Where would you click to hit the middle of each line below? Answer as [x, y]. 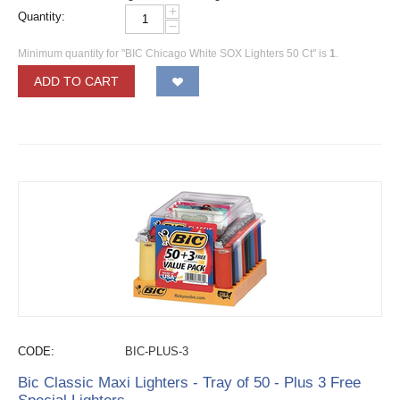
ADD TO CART [76, 81]
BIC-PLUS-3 [157, 351]
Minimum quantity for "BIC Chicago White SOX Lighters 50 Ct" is [174, 54]
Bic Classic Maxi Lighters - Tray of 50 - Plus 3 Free [189, 383]
